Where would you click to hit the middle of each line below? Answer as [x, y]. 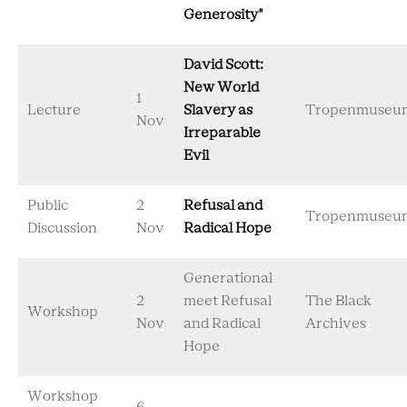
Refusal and [223, 206]
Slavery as [218, 110]
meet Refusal [228, 301]
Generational [228, 278]
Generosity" [223, 15]
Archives [336, 324]
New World [221, 88]
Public [48, 206]
